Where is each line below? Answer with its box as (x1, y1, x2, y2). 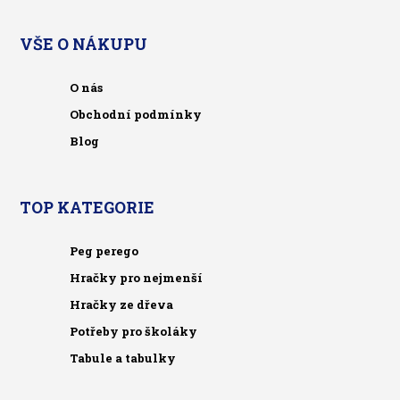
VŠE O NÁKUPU (19, 34, 147, 55)
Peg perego (70, 242, 139, 259)
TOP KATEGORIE (19, 197, 154, 219)
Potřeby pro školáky (70, 322, 198, 339)
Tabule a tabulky (70, 349, 177, 366)
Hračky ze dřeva (70, 296, 174, 312)
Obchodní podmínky (70, 106, 203, 123)
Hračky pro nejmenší (70, 269, 204, 286)
